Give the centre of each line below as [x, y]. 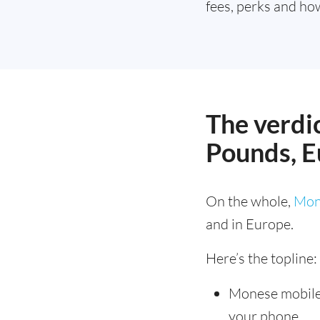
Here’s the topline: [261, 258]
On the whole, [250, 201]
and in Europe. [250, 224]
